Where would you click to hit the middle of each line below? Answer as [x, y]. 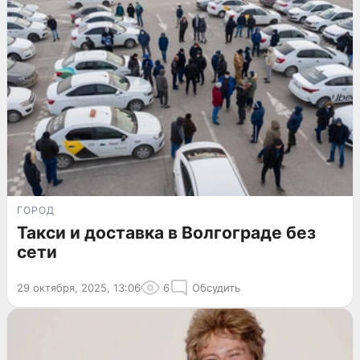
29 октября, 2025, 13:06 [79, 288]
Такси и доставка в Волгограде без [166, 233]
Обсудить [216, 288]
